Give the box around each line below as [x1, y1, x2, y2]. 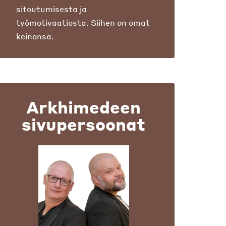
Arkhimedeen [26, 96, 141, 118]
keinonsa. [16, 31, 54, 41]
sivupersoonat [22, 114, 146, 135]
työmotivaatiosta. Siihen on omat [16, 17, 150, 28]
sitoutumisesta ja [16, 4, 87, 14]
